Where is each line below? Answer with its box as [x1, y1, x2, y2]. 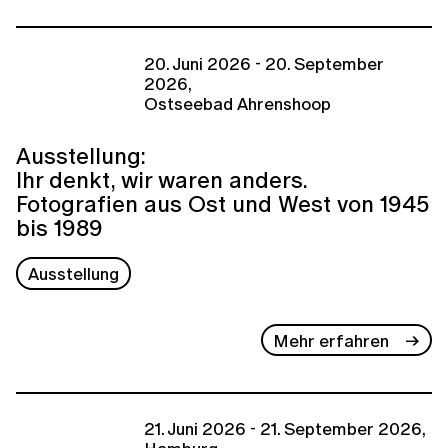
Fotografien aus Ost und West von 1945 [16, 187, 429, 221]
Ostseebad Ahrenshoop [144, 90, 331, 116]
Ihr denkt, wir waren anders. [16, 163, 307, 197]
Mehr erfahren [273, 327, 390, 353]
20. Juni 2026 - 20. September [144, 50, 384, 76]
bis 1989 [16, 211, 103, 245]
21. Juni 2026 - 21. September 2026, [144, 416, 426, 442]
